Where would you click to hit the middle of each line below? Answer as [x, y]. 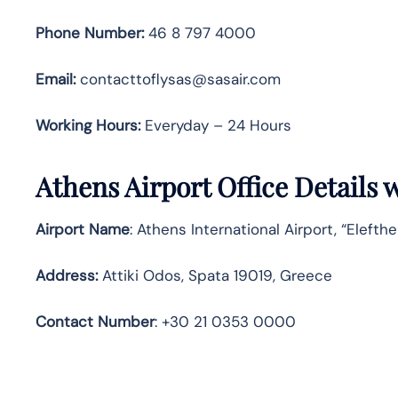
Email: [56, 79]
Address [65, 275]
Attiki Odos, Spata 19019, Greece [215, 275]
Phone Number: [90, 32]
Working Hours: [88, 125]
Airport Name [83, 229]
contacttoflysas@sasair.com [178, 79]
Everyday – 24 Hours [216, 125]
